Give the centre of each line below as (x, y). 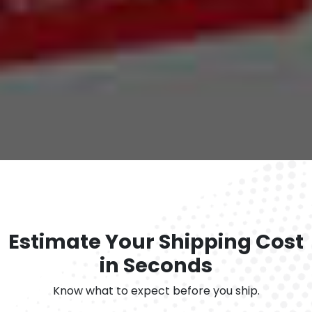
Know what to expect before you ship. (156, 291)
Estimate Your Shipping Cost (156, 242)
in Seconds (156, 266)
